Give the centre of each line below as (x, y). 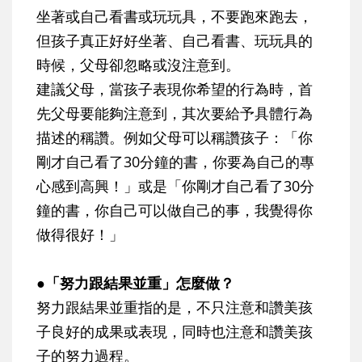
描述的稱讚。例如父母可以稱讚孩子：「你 (175, 138)
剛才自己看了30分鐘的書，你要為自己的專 (175, 162)
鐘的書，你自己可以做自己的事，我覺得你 (175, 210)
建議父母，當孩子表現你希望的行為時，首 (175, 89)
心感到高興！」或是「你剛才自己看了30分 (175, 186)
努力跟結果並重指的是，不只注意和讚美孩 (175, 307)
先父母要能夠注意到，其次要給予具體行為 (175, 114)
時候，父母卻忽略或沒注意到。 (138, 65)
